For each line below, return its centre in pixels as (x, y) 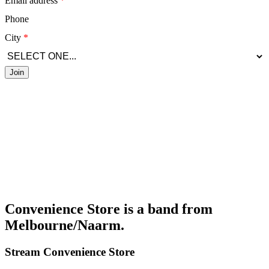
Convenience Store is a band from (109, 209)
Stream (24, 252)
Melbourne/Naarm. (65, 225)
